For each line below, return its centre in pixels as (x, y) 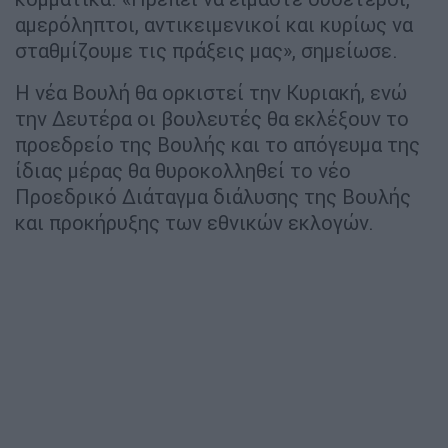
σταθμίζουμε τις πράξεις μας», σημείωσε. (206, 50)
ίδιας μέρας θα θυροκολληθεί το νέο (183, 170)
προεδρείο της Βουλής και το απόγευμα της (217, 144)
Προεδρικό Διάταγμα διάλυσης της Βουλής (213, 196)
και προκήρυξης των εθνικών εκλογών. (194, 222)
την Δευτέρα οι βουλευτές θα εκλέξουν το (212, 118)
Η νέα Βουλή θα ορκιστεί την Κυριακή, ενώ (211, 92)
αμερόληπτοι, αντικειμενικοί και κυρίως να (214, 24)
